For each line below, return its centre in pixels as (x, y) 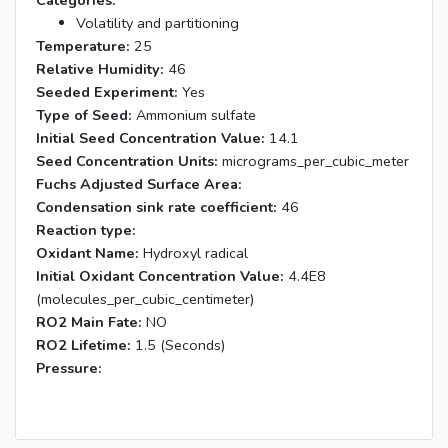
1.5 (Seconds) (178, 345)
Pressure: (69, 368)
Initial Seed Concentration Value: (150, 138)
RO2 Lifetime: (83, 345)
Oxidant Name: (87, 253)
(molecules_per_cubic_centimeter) (145, 299)
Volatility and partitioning (157, 23)
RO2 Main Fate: (89, 322)
